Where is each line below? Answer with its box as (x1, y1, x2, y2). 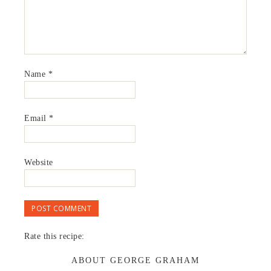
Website (24, 157, 53, 167)
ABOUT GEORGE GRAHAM (71, 255, 200, 265)
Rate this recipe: (24, 231, 85, 241)
